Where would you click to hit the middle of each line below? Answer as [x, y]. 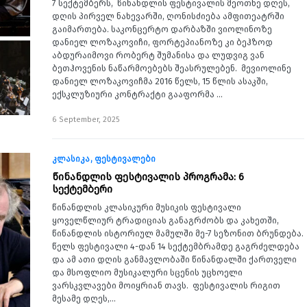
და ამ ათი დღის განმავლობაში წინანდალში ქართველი [174, 259]
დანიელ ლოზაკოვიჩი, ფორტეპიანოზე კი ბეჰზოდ [162, 42]
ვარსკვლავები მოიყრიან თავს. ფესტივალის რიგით [166, 285]
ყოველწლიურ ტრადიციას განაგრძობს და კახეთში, [165, 220]
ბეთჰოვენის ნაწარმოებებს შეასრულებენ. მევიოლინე [172, 68]
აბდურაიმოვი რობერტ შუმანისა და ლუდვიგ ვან [158, 55]
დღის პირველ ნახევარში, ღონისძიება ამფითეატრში [168, 16]
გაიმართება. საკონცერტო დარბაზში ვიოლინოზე [162, 29]
